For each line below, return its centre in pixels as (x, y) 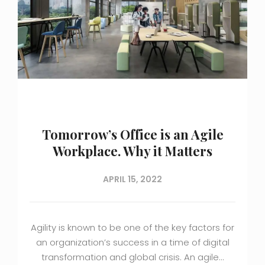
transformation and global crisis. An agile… (132, 257)
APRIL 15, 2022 (132, 179)
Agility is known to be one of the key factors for (132, 227)
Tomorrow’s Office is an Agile (132, 134)
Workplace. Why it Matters (132, 151)
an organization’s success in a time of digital (132, 242)
